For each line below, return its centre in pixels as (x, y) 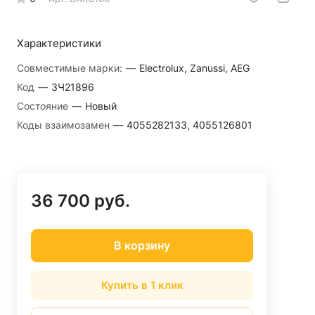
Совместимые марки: (71, 67)
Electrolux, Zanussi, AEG (194, 67)
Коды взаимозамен (65, 124)
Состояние (44, 105)
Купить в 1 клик (142, 285)
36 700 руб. (81, 200)
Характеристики (59, 43)
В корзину (142, 246)
